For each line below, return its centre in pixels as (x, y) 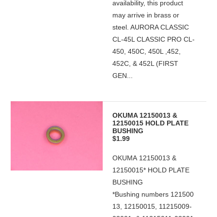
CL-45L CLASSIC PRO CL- (154, 39)
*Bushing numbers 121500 (153, 194)
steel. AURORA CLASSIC (151, 27)
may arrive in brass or (146, 15)
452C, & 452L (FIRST (146, 63)
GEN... (123, 76)
